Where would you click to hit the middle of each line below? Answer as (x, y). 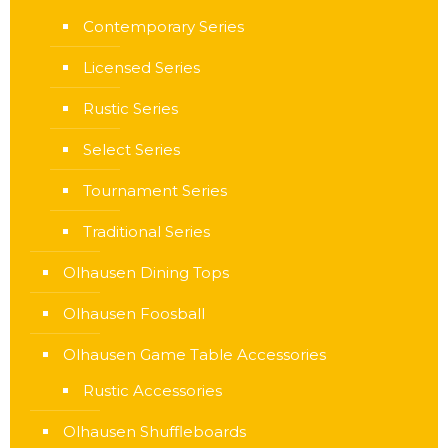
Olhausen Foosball (134, 313)
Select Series (131, 149)
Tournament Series (155, 190)
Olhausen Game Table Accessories (194, 354)
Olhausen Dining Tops (146, 272)
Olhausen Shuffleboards (154, 431)
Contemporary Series (163, 26)
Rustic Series (130, 108)
